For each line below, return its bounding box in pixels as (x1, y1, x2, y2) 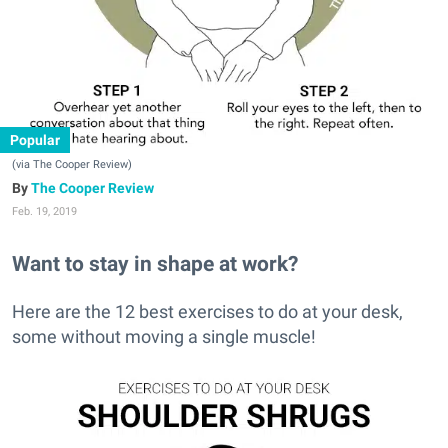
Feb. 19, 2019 (12, 205, 77, 218)
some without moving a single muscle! (12, 326, 316, 348)
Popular (10, 132, 60, 148)
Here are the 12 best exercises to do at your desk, (12, 301, 403, 323)
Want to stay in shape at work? (12, 251, 298, 277)
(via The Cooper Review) (12, 158, 132, 171)
